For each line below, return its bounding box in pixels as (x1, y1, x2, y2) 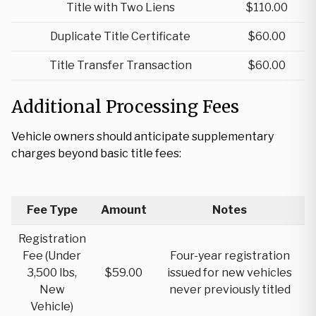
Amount (100, 203, 147, 217)
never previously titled (169, 283, 291, 296)
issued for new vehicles (167, 266, 292, 279)
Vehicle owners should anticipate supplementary (11, 130, 274, 143)
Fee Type (26, 203, 78, 217)
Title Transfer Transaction (49, 59, 192, 72)
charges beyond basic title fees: (11, 147, 181, 160)
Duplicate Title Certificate (50, 30, 190, 43)
